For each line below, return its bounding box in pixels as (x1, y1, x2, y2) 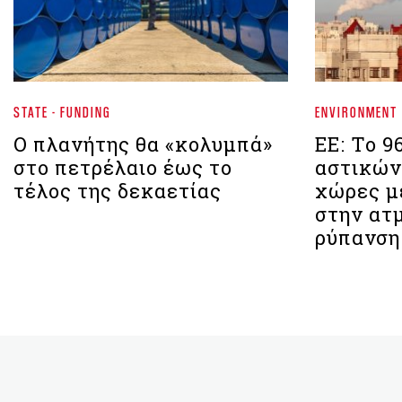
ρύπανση (315, 224, 400, 250)
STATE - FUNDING (13, 102, 111, 121)
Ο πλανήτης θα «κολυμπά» (13, 131, 273, 157)
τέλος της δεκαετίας (13, 178, 222, 204)
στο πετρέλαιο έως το (13, 154, 232, 180)
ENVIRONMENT (315, 102, 398, 121)
